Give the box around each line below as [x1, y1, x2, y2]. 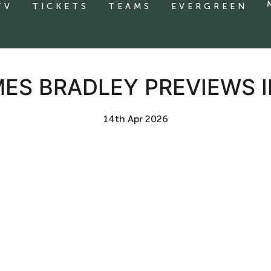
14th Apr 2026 [103, 113, 168, 125]
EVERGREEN [171, 1, 247, 11]
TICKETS [32, 1, 89, 11]
